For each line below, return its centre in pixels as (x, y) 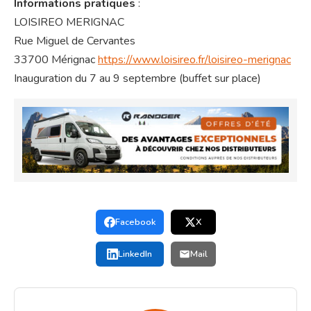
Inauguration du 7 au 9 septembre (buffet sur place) (137, 79)
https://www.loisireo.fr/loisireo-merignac (194, 60)
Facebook (135, 222)
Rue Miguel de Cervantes (75, 41)
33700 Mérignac (56, 60)
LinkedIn (135, 254)
